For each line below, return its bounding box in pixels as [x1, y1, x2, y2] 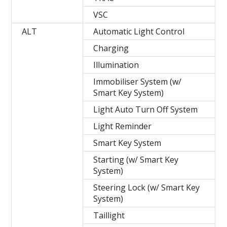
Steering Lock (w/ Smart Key [93, 182, 200, 194]
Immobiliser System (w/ [93, 76, 182, 88]
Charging [93, 43, 129, 54]
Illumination [93, 59, 139, 71]
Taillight [93, 210, 125, 221]
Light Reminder [93, 121, 152, 132]
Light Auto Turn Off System [93, 104, 198, 116]
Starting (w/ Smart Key [93, 154, 179, 166]
